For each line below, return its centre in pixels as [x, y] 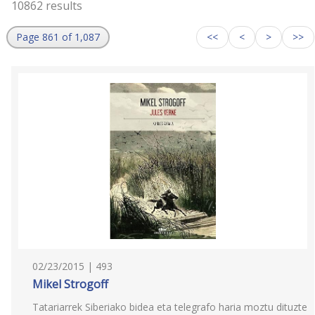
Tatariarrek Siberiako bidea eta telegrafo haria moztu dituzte [170, 307]
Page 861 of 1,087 [58, 37]
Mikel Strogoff [70, 284]
